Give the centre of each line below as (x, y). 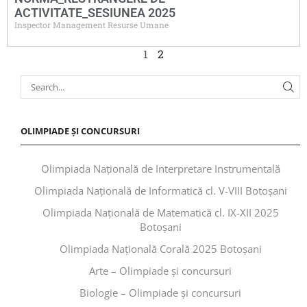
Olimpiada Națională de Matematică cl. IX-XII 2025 (160, 213)
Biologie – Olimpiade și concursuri (160, 293)
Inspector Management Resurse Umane (91, 25)
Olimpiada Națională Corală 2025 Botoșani (160, 249)
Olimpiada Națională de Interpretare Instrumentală (160, 169)
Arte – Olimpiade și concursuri (160, 271)
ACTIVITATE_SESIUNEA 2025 (95, 13)
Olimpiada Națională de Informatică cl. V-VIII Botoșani (160, 191)
